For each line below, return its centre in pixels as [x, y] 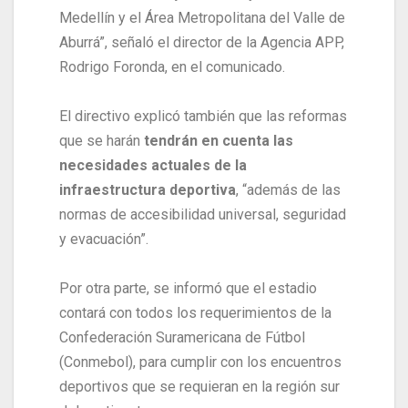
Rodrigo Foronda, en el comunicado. [172, 66]
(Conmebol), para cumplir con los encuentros [200, 362]
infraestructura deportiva [148, 189]
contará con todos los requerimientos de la [195, 312]
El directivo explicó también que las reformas [203, 116]
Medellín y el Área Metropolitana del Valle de [202, 17]
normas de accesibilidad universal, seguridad [203, 214]
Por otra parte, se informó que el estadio [188, 288]
